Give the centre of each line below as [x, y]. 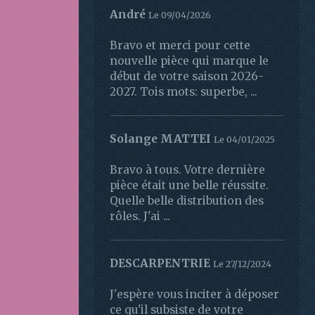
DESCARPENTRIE [160, 264]
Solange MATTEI [160, 139]
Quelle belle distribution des [187, 201]
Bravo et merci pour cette [180, 46]
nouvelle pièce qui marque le [189, 61]
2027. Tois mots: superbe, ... [184, 92]
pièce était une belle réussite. [189, 186]
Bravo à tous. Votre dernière [187, 170]
